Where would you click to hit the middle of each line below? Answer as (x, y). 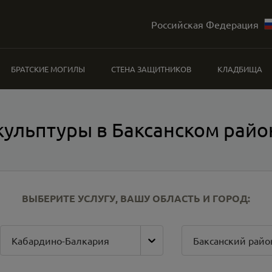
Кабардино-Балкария (61, 240)
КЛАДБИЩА (240, 69)
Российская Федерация (205, 24)
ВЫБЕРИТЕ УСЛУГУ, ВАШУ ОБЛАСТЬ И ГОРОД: (136, 198)
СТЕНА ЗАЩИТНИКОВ (151, 69)
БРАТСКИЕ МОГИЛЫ (48, 69)
